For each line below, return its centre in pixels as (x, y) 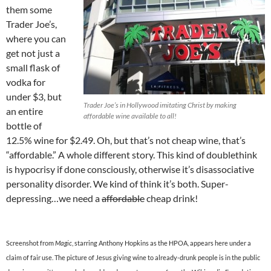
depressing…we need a (54, 198)
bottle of (24, 125)
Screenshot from (31, 243)
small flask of (33, 67)
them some (29, 9)
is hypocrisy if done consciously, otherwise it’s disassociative (130, 169)
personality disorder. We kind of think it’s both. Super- (117, 183)
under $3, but (34, 96)
